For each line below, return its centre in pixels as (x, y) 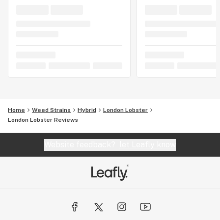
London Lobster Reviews (43, 120)
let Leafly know (148, 144)
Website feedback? (82, 144)
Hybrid (87, 110)
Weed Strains (51, 110)
